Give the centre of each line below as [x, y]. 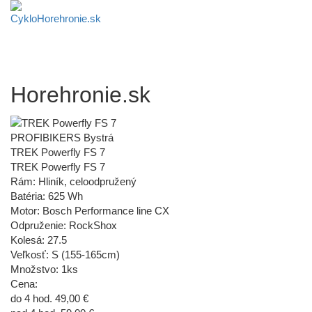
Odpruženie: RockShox [64, 225]
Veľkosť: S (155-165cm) [65, 254]
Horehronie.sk [80, 95]
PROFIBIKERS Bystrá [62, 137]
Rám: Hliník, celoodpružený [73, 181]
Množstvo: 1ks [44, 269]
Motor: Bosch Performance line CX [90, 210]
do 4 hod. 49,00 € [49, 298]
